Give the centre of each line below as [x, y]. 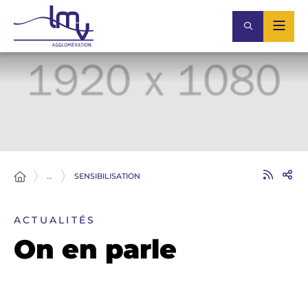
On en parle [95, 249]
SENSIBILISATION [107, 176]
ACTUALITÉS [55, 220]
